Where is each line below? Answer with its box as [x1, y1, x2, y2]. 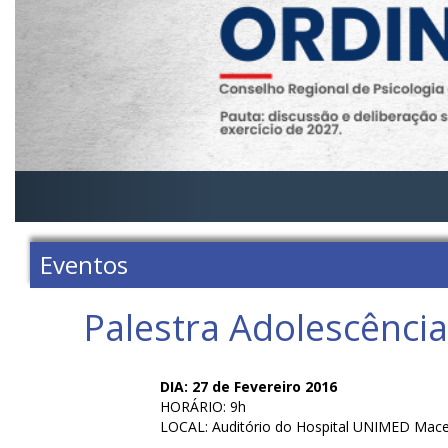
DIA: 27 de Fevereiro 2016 [160, 377, 337, 396]
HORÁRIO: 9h [160, 397, 246, 416]
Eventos [40, 248, 128, 281]
